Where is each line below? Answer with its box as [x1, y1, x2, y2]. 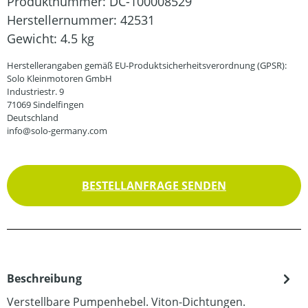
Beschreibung [7, 271, 82, 286]
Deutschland [7, 111, 58, 124]
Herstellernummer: [7, 12, 120, 28]
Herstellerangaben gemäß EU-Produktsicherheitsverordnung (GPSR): [7, 59, 287, 71]
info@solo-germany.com [7, 124, 107, 137]
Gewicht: [7, 30, 60, 47]
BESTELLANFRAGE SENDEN [82, 178, 226, 193]
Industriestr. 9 [7, 85, 64, 98]
